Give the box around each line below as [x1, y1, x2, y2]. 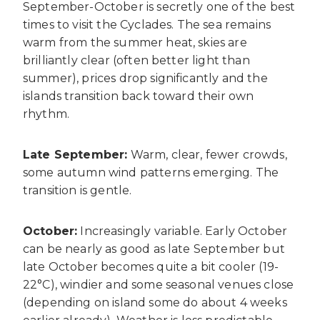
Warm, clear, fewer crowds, [127, 147, 287, 161]
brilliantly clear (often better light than [23, 53, 250, 67]
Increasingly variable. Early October [77, 224, 288, 238]
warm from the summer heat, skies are [23, 35, 247, 49]
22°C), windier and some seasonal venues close [23, 277, 294, 291]
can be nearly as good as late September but [23, 241, 285, 256]
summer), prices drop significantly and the [23, 71, 268, 85]
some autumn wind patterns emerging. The [23, 165, 279, 179]
